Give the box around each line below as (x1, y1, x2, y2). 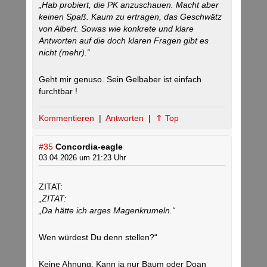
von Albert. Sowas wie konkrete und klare (39, 24, 194, 34)
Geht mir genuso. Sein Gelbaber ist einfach (39, 74, 201, 85)
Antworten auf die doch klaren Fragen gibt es (39, 36, 209, 46)
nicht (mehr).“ (39, 48, 90, 58)
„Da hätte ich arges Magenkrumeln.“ (39, 206, 175, 216)
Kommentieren (39, 113, 97, 123)
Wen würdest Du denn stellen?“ (39, 232, 157, 243)
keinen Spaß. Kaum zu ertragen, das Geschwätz (39, 12, 222, 22)
